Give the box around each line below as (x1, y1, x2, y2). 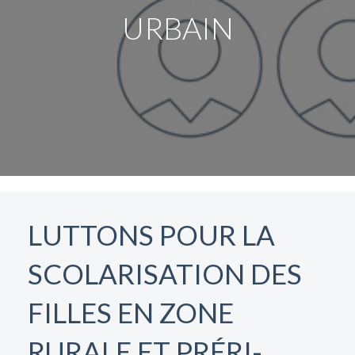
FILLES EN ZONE (28, 296, 234, 329)
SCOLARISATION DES (28, 257, 302, 290)
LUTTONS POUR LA (28, 218, 275, 251)
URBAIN (121, 10, 234, 46)
